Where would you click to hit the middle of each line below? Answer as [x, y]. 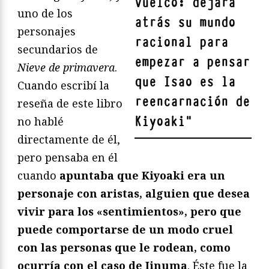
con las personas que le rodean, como [124, 247]
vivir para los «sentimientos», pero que [129, 211]
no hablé [41, 121]
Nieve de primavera [66, 67]
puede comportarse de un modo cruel [125, 229]
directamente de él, [69, 139]
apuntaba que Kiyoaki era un [142, 175]
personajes [47, 31]
